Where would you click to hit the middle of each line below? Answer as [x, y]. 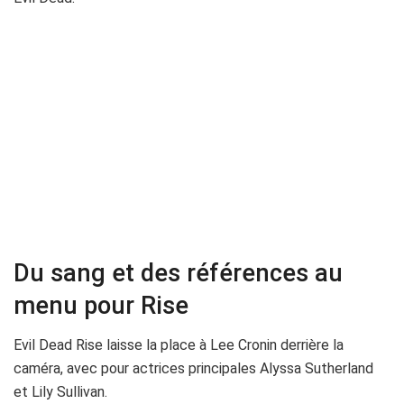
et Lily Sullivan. [60, 392]
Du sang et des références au [178, 273]
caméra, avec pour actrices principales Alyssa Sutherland [193, 369]
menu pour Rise [101, 305]
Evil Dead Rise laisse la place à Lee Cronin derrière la [179, 345]
